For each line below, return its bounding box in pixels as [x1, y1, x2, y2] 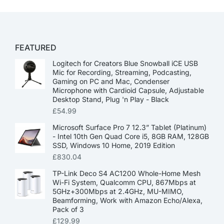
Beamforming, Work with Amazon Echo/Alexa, [52, 196, 202, 204]
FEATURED [15, 42, 56, 52]
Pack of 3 [52, 205, 84, 213]
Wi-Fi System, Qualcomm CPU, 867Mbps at [52, 178, 196, 186]
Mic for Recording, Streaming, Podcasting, [52, 68, 191, 76]
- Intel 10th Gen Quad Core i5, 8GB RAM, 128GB [52, 132, 209, 140]
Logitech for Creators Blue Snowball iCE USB [52, 59, 198, 67]
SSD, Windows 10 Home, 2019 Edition [52, 141, 175, 149]
